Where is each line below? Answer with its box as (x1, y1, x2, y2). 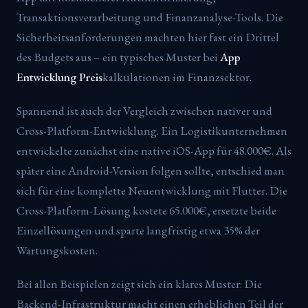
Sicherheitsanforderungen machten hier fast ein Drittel (16, 29, 279, 45)
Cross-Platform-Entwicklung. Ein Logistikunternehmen (16, 122, 287, 138)
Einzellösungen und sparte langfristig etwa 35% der (16, 222, 260, 238)
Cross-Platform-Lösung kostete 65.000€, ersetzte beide (16, 202, 276, 218)
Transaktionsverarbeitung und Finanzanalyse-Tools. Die (16, 9, 283, 25)
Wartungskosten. (16, 242, 98, 258)
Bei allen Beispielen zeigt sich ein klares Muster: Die (16, 276, 262, 291)
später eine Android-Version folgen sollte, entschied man (16, 162, 285, 178)
